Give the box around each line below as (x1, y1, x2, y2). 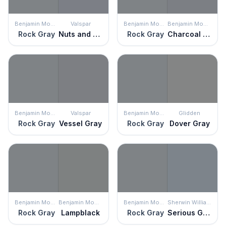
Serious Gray (203, 208, 210, 217)
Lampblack (61, 208, 100, 217)
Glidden (179, 109, 200, 117)
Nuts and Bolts (93, 30, 100, 38)
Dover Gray (169, 119, 210, 128)
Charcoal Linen (203, 30, 210, 38)
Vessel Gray (59, 119, 102, 128)
